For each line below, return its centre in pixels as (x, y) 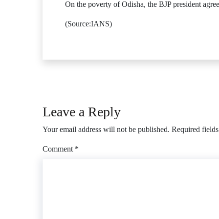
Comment (59, 149)
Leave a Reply (82, 112)
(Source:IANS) (88, 24)
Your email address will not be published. (106, 129)
